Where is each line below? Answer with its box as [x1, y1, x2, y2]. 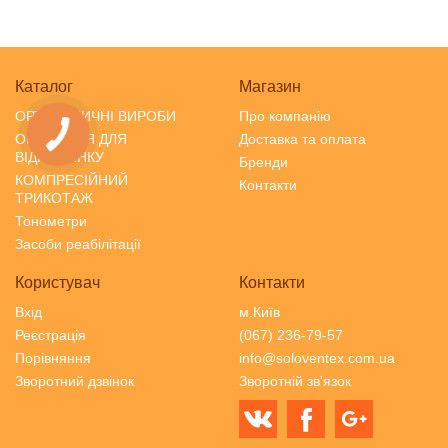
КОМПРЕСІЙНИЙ [15, 171, 128, 188]
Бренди [239, 153, 288, 170]
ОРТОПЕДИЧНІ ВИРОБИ [15, 107, 176, 124]
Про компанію [239, 107, 331, 124]
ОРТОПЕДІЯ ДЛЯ [15, 130, 127, 147]
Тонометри [15, 212, 87, 229]
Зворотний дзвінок [15, 372, 134, 389]
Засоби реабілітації [15, 235, 141, 252]
